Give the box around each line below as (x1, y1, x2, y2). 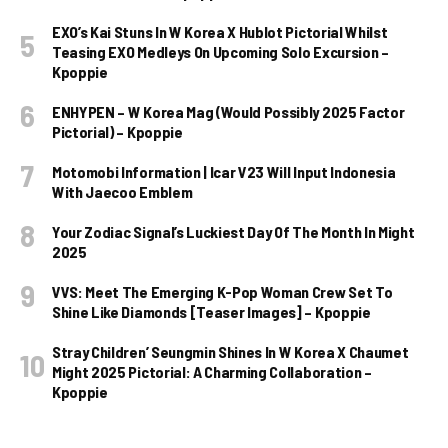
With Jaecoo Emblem (52, 182, 193, 202)
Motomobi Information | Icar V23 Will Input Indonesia (52, 162, 396, 182)
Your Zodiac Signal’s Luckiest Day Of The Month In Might (52, 222, 415, 242)
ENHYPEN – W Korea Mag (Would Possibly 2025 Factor (52, 102, 405, 122)
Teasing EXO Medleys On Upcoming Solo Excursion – (52, 42, 389, 62)
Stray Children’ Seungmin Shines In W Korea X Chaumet (52, 342, 409, 362)
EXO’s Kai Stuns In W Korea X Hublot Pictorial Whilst (52, 22, 388, 42)
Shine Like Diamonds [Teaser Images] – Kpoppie (52, 302, 371, 322)
